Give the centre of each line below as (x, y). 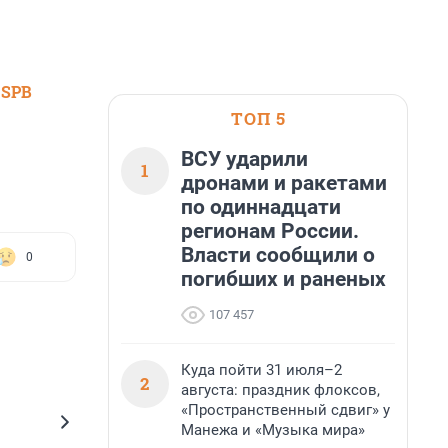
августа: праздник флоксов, (280, 390)
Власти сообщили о (278, 255)
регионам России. (270, 231)
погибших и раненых (283, 279)
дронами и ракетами (284, 183)
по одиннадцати (261, 207)
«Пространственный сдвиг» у (285, 410)
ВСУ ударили (244, 159)
